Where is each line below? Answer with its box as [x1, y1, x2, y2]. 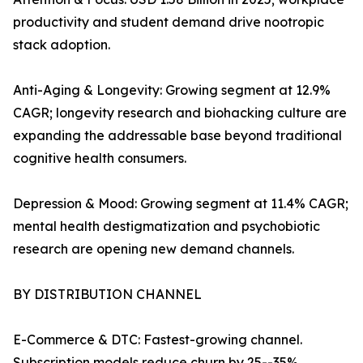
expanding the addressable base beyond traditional [13, 127, 342, 144]
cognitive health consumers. [13, 150, 186, 167]
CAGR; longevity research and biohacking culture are [13, 105, 347, 122]
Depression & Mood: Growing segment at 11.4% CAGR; [13, 195, 348, 212]
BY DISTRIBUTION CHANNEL [13, 286, 202, 303]
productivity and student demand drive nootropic [13, 14, 324, 31]
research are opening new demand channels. [13, 241, 294, 258]
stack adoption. [13, 36, 110, 53]
